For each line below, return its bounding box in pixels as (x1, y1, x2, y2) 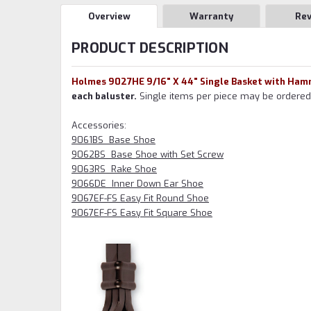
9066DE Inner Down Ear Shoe (72, 177, 203, 190)
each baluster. (72, 90, 137, 102)
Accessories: (72, 119, 126, 131)
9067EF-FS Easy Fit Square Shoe (72, 206, 212, 219)
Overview (87, 10, 131, 22)
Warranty (190, 10, 234, 22)
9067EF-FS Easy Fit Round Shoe (72, 192, 209, 204)
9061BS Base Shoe (72, 133, 155, 146)
